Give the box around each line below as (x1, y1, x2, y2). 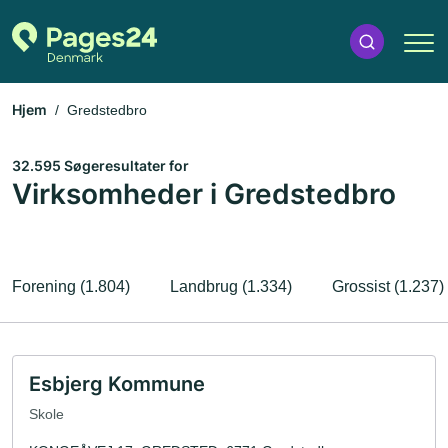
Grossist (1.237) (332, 278, 444, 295)
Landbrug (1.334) (170, 278, 292, 295)
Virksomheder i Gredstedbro (12, 177, 396, 211)
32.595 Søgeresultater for (12, 157, 189, 174)
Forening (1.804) (12, 278, 130, 295)
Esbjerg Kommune (29, 372, 205, 396)
